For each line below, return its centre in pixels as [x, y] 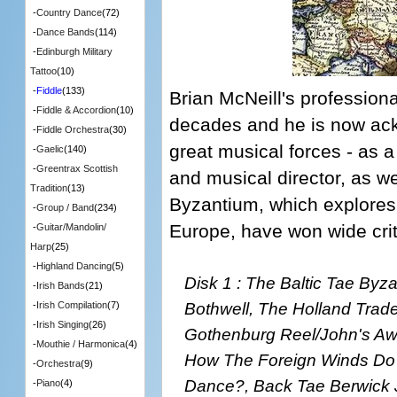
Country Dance [69, 13]
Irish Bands [60, 286]
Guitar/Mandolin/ [71, 227]
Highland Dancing [74, 266]
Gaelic [50, 149]
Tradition [48, 188]
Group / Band [65, 208]
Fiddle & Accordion [76, 110]
